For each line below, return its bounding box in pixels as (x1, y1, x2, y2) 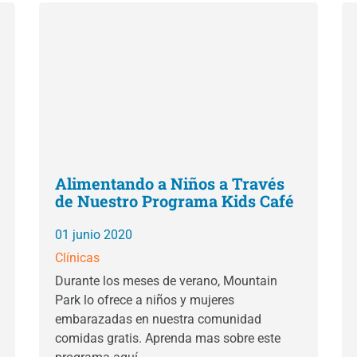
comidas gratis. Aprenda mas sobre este (55, 331, 280, 346)
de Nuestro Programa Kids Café (55, 190, 294, 211)
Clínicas (55, 250, 100, 265)
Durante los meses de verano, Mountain (55, 273, 277, 288)
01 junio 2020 (55, 227, 132, 242)
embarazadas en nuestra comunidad (55, 312, 261, 327)
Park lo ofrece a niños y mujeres (55, 292, 234, 308)
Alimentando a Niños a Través (55, 173, 284, 194)
